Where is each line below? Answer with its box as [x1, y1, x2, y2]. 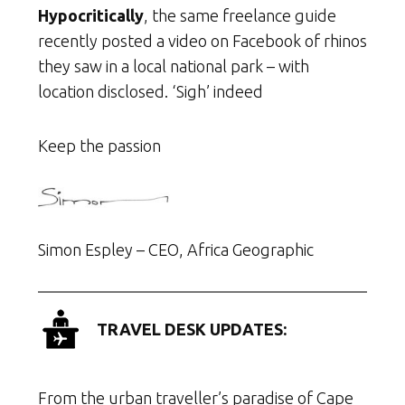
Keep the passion [38, 136, 161, 155]
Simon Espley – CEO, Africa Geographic [38, 240, 314, 259]
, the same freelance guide [144, 5, 336, 24]
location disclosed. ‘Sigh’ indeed [38, 81, 263, 100]
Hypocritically [38, 5, 144, 24]
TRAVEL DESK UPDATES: [97, 320, 287, 339]
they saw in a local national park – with [38, 56, 309, 75]
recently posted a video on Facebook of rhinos [38, 31, 367, 50]
